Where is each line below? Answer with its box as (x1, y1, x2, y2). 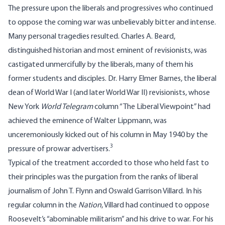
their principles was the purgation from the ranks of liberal (8, 173, 198, 182)
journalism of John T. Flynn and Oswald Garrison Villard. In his (8, 187, 202, 196)
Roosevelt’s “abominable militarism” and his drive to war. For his (8, 215, 213, 224)
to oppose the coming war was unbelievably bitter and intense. (8, 19, 216, 27)
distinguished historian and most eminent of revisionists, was (8, 47, 207, 55)
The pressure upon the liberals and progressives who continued (8, 5, 213, 13)
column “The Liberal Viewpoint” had (93, 103, 210, 111)
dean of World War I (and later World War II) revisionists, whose (8, 89, 210, 97)
